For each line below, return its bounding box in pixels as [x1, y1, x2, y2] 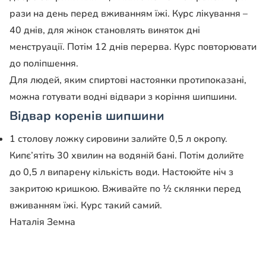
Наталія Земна [9, 216, 75, 229]
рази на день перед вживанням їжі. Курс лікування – [9, 7, 248, 21]
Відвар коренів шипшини [9, 107, 164, 125]
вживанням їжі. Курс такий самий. [9, 199, 162, 213]
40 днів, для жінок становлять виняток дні [9, 24, 200, 37]
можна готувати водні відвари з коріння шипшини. [9, 90, 237, 104]
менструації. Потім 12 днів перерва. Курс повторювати [9, 40, 256, 54]
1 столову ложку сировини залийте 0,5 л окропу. [9, 132, 227, 146]
